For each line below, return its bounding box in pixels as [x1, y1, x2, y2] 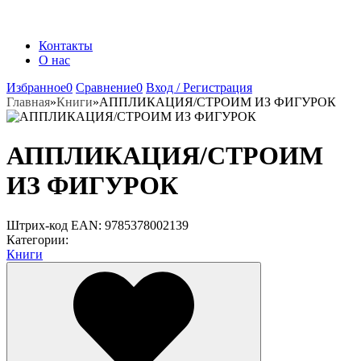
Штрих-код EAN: [6, 218, 105, 232]
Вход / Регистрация [146, 81, 252, 94]
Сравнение [76, 81, 136, 94]
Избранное [6, 81, 66, 94]
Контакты [39, 39, 93, 52]
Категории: [6, 232, 68, 247]
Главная [6, 95, 50, 109]
